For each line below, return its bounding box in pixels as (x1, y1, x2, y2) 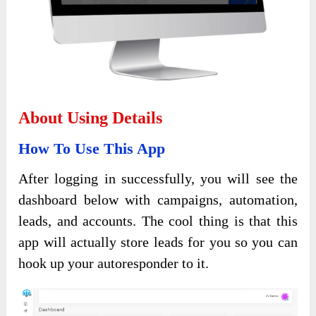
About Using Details (18, 109, 163, 128)
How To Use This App (18, 140, 166, 158)
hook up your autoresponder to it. (18, 255, 209, 272)
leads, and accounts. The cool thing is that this (18, 213, 298, 229)
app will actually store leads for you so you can (18, 234, 298, 250)
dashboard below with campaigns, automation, (18, 192, 298, 208)
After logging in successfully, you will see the (18, 171, 298, 187)
